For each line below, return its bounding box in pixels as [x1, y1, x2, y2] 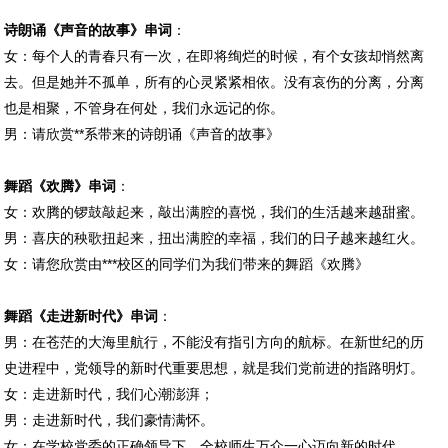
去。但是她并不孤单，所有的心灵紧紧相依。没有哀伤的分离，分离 [4, 73, 425, 90]
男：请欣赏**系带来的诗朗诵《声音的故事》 [4, 125, 281, 142]
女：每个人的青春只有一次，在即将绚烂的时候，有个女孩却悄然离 [4, 47, 425, 64]
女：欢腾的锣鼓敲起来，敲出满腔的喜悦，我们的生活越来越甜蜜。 [4, 203, 425, 220]
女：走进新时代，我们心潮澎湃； [4, 385, 215, 402]
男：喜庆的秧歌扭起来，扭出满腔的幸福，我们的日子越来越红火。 [4, 229, 425, 246]
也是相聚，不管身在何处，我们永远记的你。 [4, 99, 285, 116]
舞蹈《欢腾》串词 [4, 177, 117, 194]
